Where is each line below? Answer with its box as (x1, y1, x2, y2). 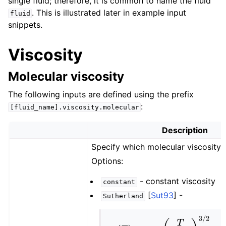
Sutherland (102, 192, 143, 200)
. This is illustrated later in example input (32, 8, 187, 18)
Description (161, 125, 208, 136)
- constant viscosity (137, 176, 215, 187)
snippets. (8, 20, 42, 30)
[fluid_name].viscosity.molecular (10, 103, 139, 111)
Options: (91, 156, 124, 166)
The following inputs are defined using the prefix (8, 89, 194, 100)
